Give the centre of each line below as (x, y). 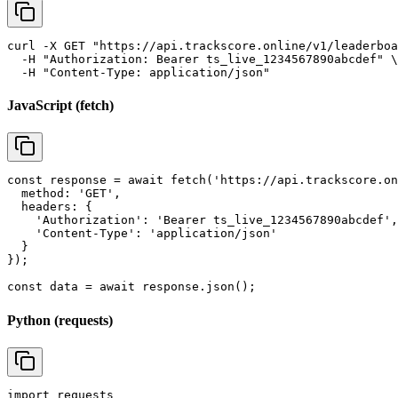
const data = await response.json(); (131, 287)
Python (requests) (60, 320)
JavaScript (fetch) (60, 106)
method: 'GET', (64, 194)
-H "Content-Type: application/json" (139, 72)
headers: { (50, 207)
